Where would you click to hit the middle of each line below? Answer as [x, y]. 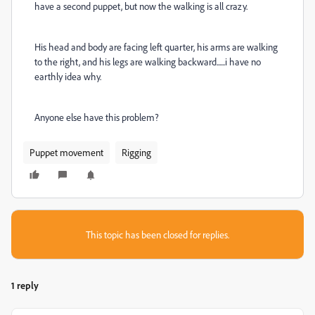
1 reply [25, 285]
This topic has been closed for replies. [157, 234]
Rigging [136, 152]
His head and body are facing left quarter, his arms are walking [156, 47]
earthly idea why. [68, 76]
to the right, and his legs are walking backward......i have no [148, 62]
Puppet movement [66, 152]
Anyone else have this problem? [97, 117]
